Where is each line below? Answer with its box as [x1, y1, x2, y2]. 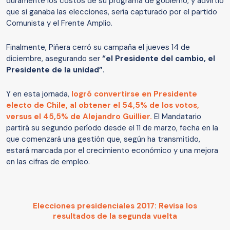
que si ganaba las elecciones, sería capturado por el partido [6, 7, 217, 17]
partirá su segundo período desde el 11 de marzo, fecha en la [6, 123, 218, 133]
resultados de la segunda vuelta [53, 211, 177, 222]
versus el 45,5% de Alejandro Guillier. [6, 111, 154, 122]
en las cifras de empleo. [6, 157, 94, 167]
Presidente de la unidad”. [6, 65, 107, 75]
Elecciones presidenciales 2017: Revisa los [33, 201, 197, 212]
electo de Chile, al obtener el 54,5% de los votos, [6, 100, 199, 111]
